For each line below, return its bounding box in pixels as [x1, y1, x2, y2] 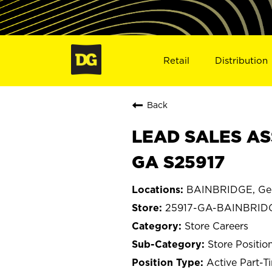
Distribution [215, 55, 268, 66]
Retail [163, 55, 189, 66]
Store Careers [185, 220, 248, 231]
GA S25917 [132, 152, 225, 171]
